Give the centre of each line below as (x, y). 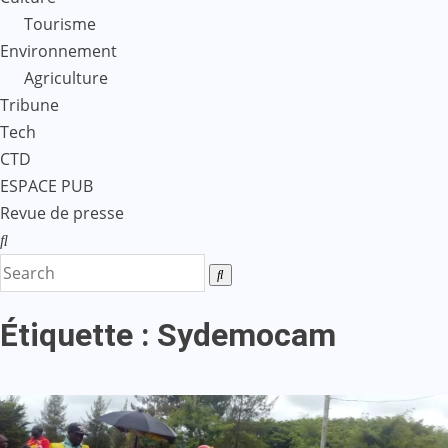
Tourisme (60, 23)
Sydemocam (246, 335)
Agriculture (66, 77)
